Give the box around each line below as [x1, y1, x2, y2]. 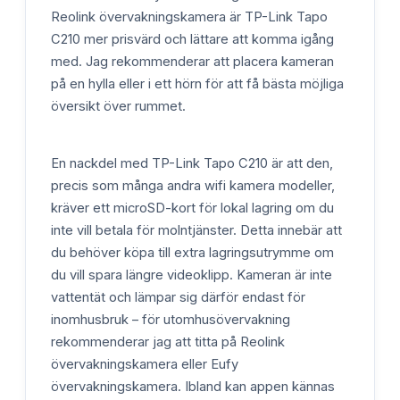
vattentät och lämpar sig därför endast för [51, 288, 305, 305]
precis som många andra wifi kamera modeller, [51, 177, 335, 194]
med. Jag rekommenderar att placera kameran [51, 54, 334, 71]
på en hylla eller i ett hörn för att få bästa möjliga [51, 76, 344, 93]
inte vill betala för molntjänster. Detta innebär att [51, 221, 342, 238]
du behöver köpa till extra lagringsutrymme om [51, 244, 334, 261]
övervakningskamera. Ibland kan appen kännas [51, 378, 335, 395]
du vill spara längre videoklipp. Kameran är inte [51, 266, 332, 283]
